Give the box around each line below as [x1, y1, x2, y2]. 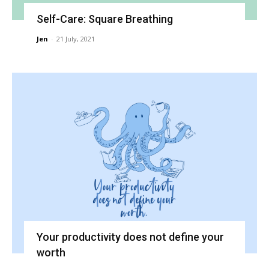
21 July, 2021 [56, 34, 95, 44]
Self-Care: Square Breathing [36, 13, 173, 26]
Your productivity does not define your [36, 230, 224, 243]
